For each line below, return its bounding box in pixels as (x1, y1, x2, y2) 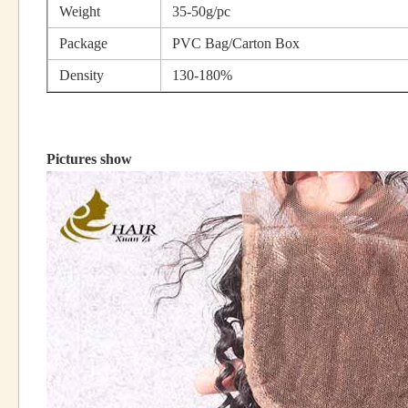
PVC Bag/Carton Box (172, 36, 300, 51)
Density (59, 67, 104, 83)
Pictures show (46, 151, 132, 167)
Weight (59, 4, 100, 19)
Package (59, 36, 107, 51)
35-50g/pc (172, 4, 230, 19)
